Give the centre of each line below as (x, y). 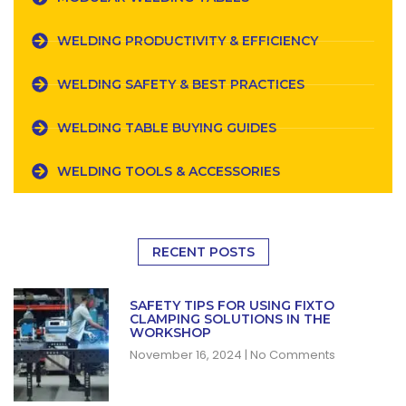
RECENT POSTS (203, 252)
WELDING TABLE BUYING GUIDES (166, 127)
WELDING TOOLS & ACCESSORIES (168, 171)
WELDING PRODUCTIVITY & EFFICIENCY (187, 40)
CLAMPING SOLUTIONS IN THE (230, 319)
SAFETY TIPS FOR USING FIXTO (232, 306)
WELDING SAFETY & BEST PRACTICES (180, 84)
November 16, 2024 (187, 355)
